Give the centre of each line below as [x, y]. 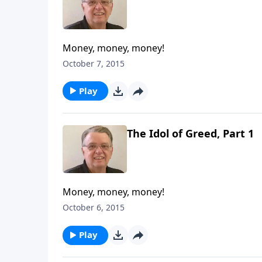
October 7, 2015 [94, 63]
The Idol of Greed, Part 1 [190, 133]
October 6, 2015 [94, 208]
